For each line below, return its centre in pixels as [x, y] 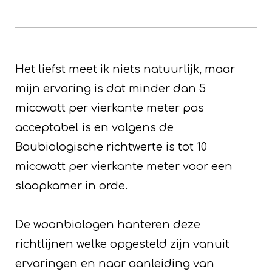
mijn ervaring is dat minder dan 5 [110, 89]
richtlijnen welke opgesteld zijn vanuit [122, 244]
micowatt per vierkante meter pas [110, 108]
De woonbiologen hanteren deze [108, 225]
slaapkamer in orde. [71, 186]
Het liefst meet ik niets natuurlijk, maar [125, 70]
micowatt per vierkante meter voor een [124, 167]
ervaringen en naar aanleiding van [115, 264]
